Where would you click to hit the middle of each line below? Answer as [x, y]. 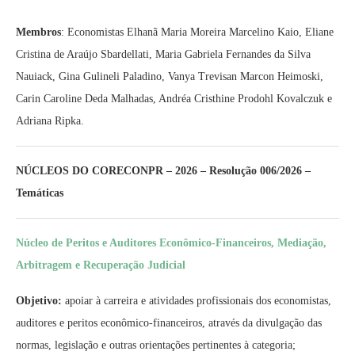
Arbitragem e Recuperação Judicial [102, 265]
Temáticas [40, 193]
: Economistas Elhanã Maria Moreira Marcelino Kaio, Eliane [197, 32]
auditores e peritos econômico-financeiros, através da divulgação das [169, 323]
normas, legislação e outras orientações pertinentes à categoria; [156, 345]
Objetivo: [39, 301]
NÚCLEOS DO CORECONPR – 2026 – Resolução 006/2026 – [163, 171]
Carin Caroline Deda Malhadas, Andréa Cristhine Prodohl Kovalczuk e [174, 99]
